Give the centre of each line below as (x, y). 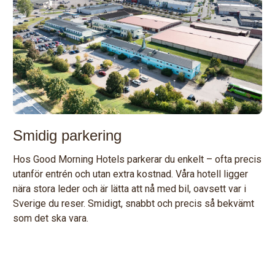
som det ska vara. (51, 218)
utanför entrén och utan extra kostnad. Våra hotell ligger (131, 174)
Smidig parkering (68, 135)
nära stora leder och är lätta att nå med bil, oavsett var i (130, 188)
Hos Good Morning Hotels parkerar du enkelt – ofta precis (137, 159)
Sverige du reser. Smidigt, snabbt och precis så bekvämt (134, 203)
